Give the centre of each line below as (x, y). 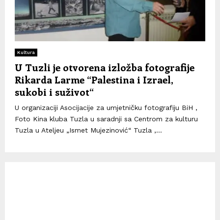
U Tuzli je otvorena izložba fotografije (105, 67)
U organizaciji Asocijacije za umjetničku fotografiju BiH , (106, 108)
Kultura (26, 53)
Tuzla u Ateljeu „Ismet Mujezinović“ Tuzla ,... (88, 130)
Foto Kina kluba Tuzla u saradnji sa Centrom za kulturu (106, 119)
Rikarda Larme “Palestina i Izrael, (94, 80)
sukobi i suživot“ (54, 92)
